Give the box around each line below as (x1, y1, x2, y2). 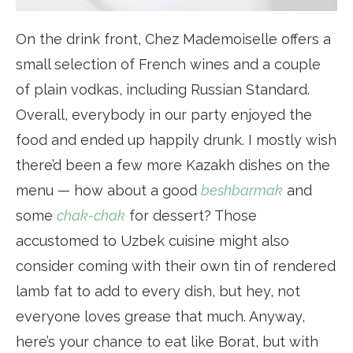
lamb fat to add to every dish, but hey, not (16, 283, 300, 300)
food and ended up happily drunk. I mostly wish (16, 132, 336, 149)
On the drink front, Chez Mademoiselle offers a (16, 31, 331, 48)
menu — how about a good (16, 182, 201, 199)
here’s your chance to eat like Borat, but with (16, 333, 318, 351)
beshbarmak (201, 182, 283, 199)
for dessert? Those (125, 207, 257, 225)
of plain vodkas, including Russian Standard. (16, 81, 310, 98)
